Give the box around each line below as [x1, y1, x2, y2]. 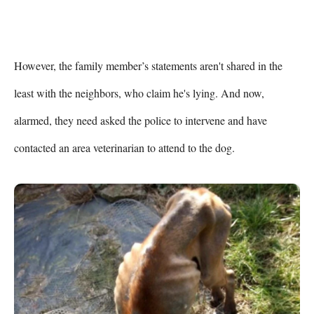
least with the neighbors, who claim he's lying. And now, [14, 86, 264, 101]
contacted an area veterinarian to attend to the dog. [14, 140, 235, 156]
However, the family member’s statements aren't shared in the [14, 58, 282, 74]
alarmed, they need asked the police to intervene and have [14, 113, 267, 128]
